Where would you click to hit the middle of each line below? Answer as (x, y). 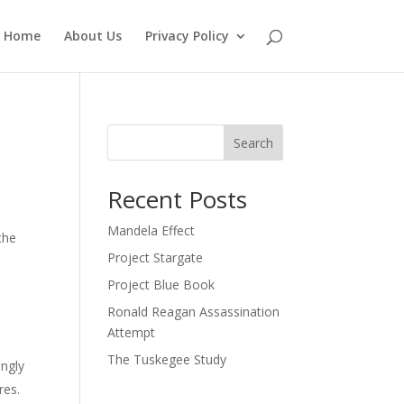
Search (253, 142)
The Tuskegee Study (167, 359)
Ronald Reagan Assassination (194, 312)
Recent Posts (178, 199)
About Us (92, 36)
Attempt (132, 332)
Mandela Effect (151, 230)
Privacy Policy (187, 36)
